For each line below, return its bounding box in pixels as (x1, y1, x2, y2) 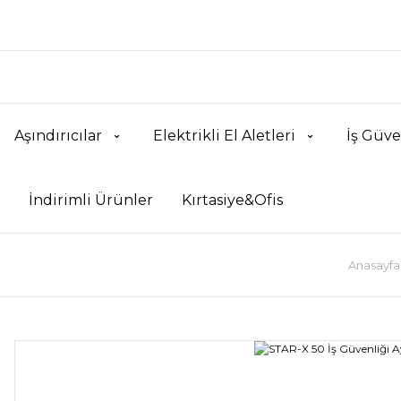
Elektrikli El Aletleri (153, 127, 295, 144)
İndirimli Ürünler (29, 192, 153, 209)
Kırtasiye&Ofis (182, 192, 283, 209)
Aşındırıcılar (14, 127, 102, 144)
